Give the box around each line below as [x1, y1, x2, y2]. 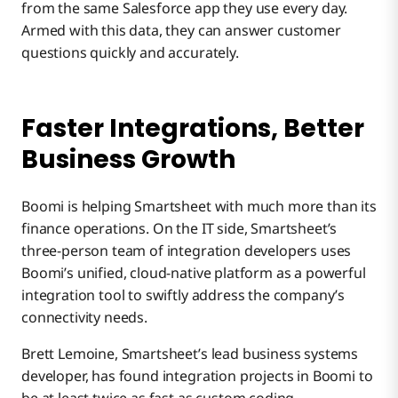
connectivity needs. [21, 307, 147, 328]
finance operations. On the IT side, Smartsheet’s [21, 219, 338, 239]
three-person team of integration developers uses [21, 241, 352, 261]
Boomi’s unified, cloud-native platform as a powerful [21, 263, 366, 283]
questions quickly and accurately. [21, 42, 239, 62]
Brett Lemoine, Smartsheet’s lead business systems [21, 344, 359, 364]
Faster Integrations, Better [21, 110, 364, 146]
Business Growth [21, 141, 235, 177]
